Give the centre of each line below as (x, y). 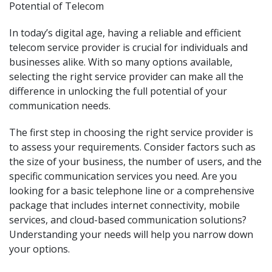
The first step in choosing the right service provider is (131, 132)
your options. (39, 249)
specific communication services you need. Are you (123, 176)
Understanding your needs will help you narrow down (131, 234)
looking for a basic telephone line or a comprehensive (132, 191)
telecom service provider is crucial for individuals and (128, 47)
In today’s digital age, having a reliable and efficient (125, 33)
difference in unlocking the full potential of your (118, 91)
